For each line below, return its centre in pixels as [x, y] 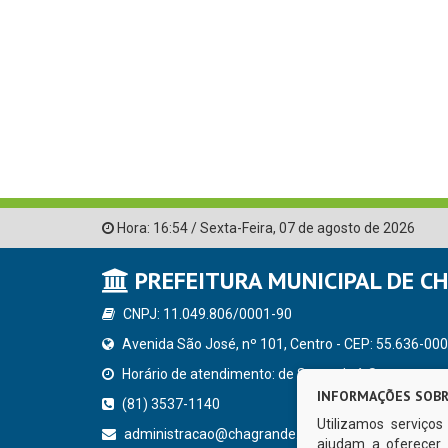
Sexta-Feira [236, 228]
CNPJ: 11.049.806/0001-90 [206, 314]
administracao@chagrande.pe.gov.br [238, 434]
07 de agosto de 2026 [347, 228]
